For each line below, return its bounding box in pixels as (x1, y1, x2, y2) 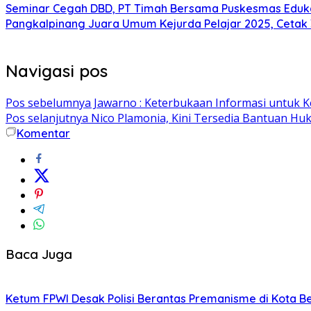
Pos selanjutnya (6, 110, 88, 126)
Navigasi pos (6, 60, 108, 81)
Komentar (17, 126, 70, 140)
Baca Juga (6, 246, 72, 263)
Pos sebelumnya (6, 94, 91, 110)
